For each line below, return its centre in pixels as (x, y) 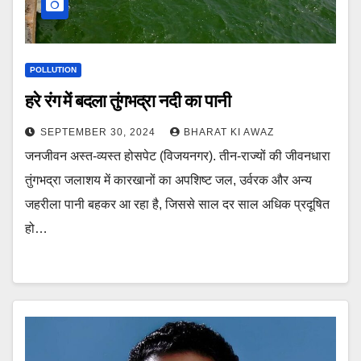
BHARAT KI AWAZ (229, 132)
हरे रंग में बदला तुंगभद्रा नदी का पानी (128, 101)
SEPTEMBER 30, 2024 (100, 132)
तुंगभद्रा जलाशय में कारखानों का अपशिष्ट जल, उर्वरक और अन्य (168, 180)
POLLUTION (53, 69)
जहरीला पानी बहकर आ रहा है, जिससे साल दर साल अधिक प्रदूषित (177, 204)
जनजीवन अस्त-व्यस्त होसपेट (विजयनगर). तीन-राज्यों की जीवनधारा (178, 156)
